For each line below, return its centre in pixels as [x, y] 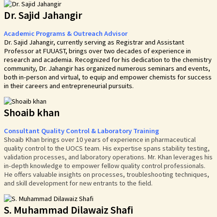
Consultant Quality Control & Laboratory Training [81, 131]
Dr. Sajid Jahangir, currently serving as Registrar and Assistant [94, 42]
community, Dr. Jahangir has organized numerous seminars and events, [107, 68]
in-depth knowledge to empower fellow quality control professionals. [105, 165]
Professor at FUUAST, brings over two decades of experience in [97, 51]
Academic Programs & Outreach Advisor [66, 33]
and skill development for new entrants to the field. [78, 183]
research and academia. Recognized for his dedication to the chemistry [108, 59]
